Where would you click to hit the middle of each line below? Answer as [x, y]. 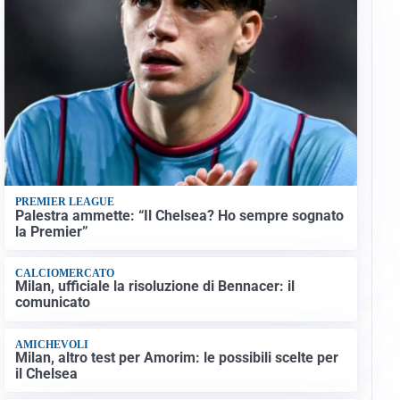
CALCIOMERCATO [64, 274]
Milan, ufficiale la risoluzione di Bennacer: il [154, 287]
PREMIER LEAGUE [64, 202]
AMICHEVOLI [51, 344]
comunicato [52, 303]
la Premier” [51, 231]
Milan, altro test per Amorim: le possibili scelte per [176, 358]
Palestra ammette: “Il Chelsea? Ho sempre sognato [179, 215]
